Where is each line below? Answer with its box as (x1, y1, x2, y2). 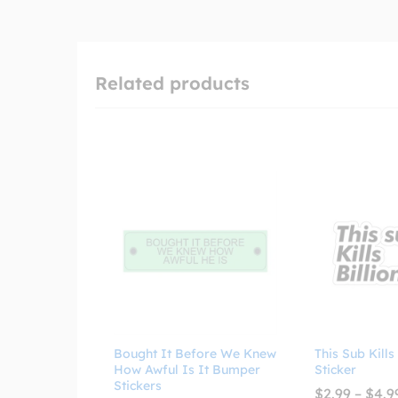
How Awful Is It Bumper (114, 362, 260, 378)
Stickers (114, 378, 162, 394)
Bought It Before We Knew (114, 346, 276, 362)
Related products (95, 72, 250, 95)
